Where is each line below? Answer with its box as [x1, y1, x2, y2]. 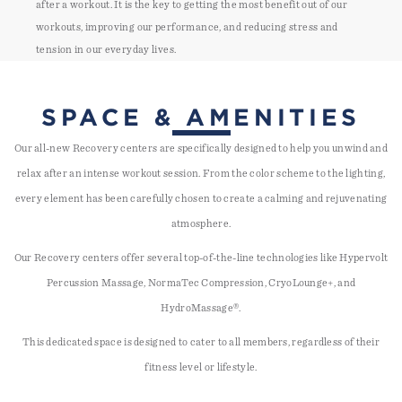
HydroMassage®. [161, 302, 241, 313]
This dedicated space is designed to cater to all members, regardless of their [22, 336, 380, 347]
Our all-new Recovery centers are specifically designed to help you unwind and [13, 143, 389, 153]
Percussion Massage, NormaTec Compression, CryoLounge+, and [46, 277, 356, 288]
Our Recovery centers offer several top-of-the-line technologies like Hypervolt [13, 252, 389, 263]
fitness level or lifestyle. [144, 362, 258, 372]
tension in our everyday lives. [36, 44, 177, 55]
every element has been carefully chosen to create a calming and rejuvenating [14, 193, 388, 204]
